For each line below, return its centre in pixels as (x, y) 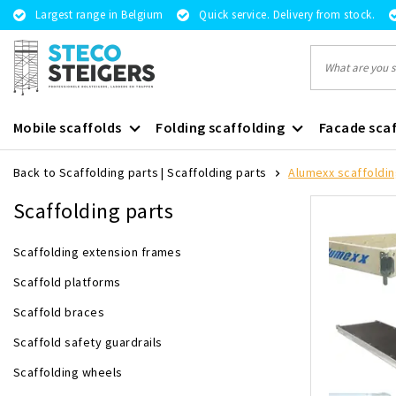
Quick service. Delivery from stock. (287, 15)
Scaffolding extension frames (98, 252)
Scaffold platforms (67, 282)
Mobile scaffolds (68, 127)
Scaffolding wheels (68, 372)
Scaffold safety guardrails (88, 342)
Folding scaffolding (221, 127)
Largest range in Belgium (99, 15)
